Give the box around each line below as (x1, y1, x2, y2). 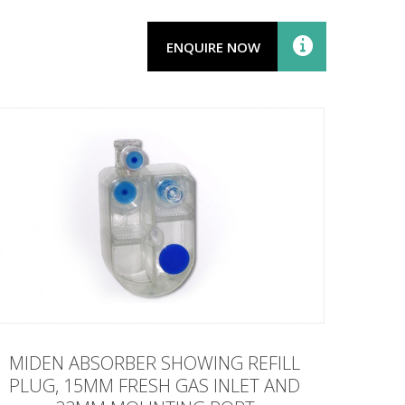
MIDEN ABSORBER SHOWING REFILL (9, 350, 300, 375)
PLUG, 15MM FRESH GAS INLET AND (9, 372, 300, 398)
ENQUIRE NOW (166, 38, 260, 56)
